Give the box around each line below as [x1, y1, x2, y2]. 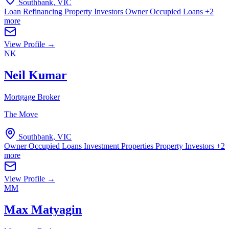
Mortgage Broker [4, 92, 60, 101]
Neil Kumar [4, 68, 67, 82]
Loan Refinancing [4, 7, 64, 16]
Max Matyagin [4, 202, 82, 216]
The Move [4, 109, 38, 119]
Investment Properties [84, 141, 155, 150]
